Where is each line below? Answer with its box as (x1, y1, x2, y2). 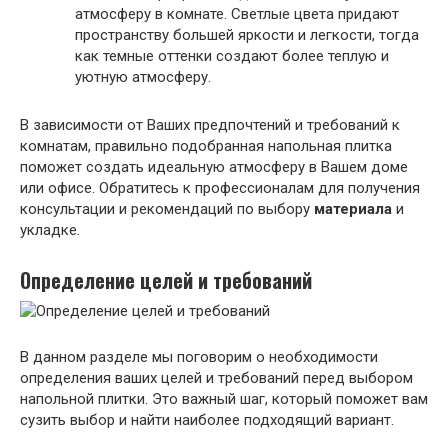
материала (314, 199, 392, 218)
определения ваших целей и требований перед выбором (20, 368, 413, 387)
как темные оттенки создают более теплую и (75, 46, 389, 65)
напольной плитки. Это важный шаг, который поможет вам (20, 389, 428, 408)
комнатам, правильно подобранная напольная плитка (20, 136, 392, 155)
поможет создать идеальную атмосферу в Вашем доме (20, 157, 408, 176)
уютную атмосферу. (75, 67, 211, 86)
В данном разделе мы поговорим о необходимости (20, 347, 378, 366)
